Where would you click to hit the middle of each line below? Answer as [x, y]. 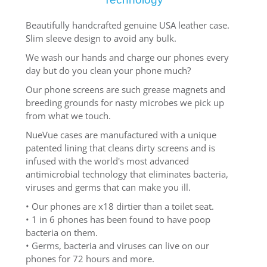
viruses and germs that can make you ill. [108, 187]
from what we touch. [68, 116]
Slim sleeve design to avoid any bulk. [101, 38]
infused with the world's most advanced [107, 161]
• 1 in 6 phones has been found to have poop [118, 220]
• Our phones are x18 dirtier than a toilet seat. [119, 207]
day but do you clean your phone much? [108, 71]
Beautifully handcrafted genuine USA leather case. [127, 25]
